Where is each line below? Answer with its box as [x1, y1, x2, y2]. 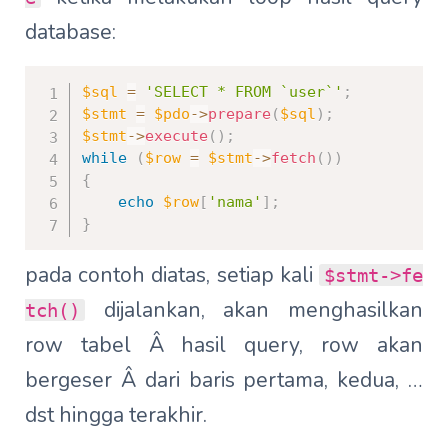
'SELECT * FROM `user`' [145, 83, 343, 102]
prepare [208, 105, 271, 124]
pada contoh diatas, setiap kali [25, 260, 319, 289]
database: [25, 18, 116, 47]
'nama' [208, 193, 262, 212]
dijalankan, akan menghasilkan [85, 295, 423, 324]
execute [145, 127, 208, 146]
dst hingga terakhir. [25, 400, 207, 429]
